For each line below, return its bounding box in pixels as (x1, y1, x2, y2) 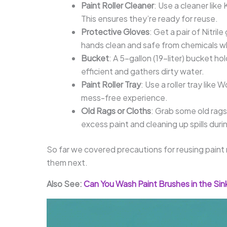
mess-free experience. (81, 92, 168, 103)
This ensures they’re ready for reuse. (81, 13, 218, 24)
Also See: (47, 178, 84, 189)
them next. (47, 157, 88, 168)
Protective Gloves (81, 26, 149, 37)
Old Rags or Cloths (81, 105, 151, 116)
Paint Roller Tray (81, 79, 141, 90)
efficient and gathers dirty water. (81, 65, 204, 77)
